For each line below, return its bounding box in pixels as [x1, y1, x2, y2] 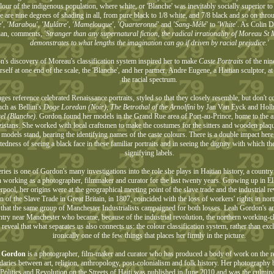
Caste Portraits [198, 57, 243, 65]
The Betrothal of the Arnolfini [110, 103, 195, 111]
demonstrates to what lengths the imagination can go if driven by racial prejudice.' [29, 39, 269, 47]
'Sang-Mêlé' [172, 20, 208, 29]
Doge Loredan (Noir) [43, 103, 106, 111]
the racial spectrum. [121, 75, 177, 84]
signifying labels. [124, 149, 174, 157]
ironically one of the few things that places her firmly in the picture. [53, 231, 246, 240]
